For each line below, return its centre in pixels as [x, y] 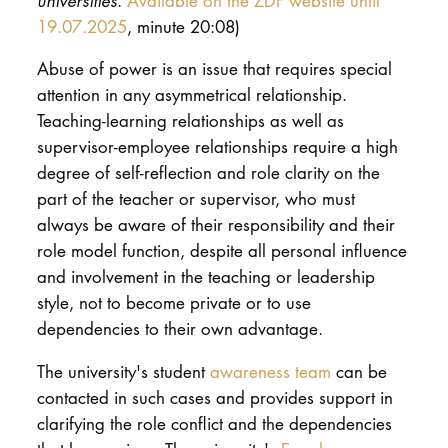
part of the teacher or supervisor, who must [195, 199]
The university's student [123, 371]
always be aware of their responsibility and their [215, 225]
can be [358, 371]
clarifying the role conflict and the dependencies [214, 423]
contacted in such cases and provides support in [214, 397]
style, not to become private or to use [173, 303]
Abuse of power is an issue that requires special [214, 69]
